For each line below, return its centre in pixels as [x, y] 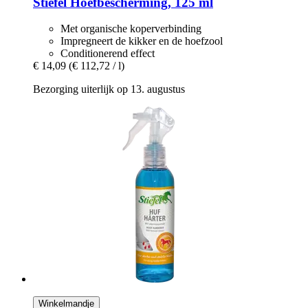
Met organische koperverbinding [131, 29]
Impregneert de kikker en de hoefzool [142, 41]
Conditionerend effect [108, 54]
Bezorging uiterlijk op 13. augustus [109, 89]
